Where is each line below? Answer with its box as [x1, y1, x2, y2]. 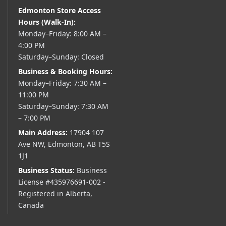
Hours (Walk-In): [18, 17, 76, 27]
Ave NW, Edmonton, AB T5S [18, 139, 110, 149]
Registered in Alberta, [18, 189, 92, 199]
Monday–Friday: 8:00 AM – [18, 29, 106, 39]
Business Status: [18, 165, 75, 176]
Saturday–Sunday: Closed [18, 52, 104, 62]
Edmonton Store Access [18, 6, 101, 16]
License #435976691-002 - [18, 177, 105, 187]
